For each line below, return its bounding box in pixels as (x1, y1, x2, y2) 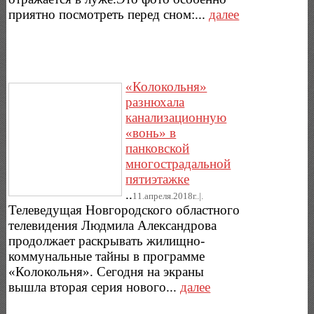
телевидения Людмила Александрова (8, 218, 217, 233)
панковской (125, 141, 190, 156)
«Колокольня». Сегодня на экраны (8, 264, 205, 280)
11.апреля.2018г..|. (132, 191, 204, 202)
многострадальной (125, 156, 231, 172)
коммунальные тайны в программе (8, 249, 205, 264)
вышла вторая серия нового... (8, 280, 181, 295)
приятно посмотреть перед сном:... (8, 7, 210, 22)
